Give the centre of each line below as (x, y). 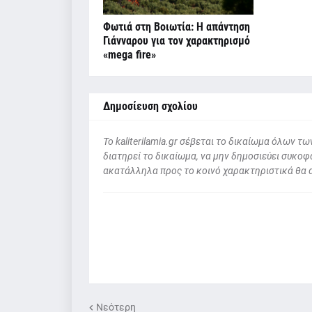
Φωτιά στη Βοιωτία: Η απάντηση (176, 26)
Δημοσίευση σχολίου (150, 106)
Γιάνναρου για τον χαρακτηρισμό (176, 40)
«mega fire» (129, 54)
